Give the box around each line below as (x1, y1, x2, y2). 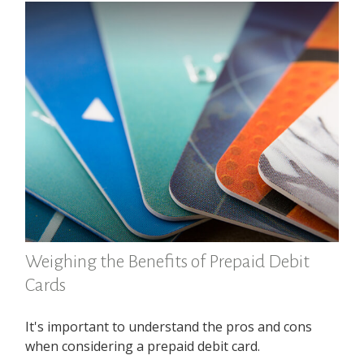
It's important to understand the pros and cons (25, 317, 313, 336)
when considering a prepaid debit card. (25, 336, 261, 355)
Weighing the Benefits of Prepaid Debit (25, 251, 310, 271)
